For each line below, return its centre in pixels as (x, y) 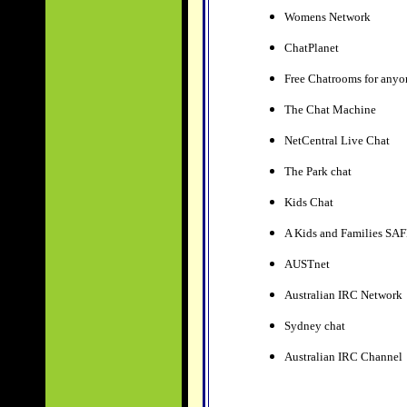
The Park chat (318, 171)
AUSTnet (308, 264)
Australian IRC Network (344, 295)
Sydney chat (316, 326)
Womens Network (328, 17)
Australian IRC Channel (343, 357)
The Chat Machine (331, 109)
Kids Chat (310, 202)
